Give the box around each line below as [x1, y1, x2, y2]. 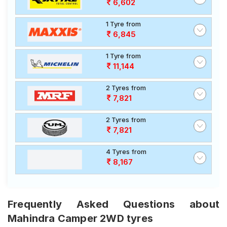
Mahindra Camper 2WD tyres [8, 212, 153, 224]
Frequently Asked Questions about [8, 198, 219, 210]
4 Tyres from [106, 147, 146, 156]
